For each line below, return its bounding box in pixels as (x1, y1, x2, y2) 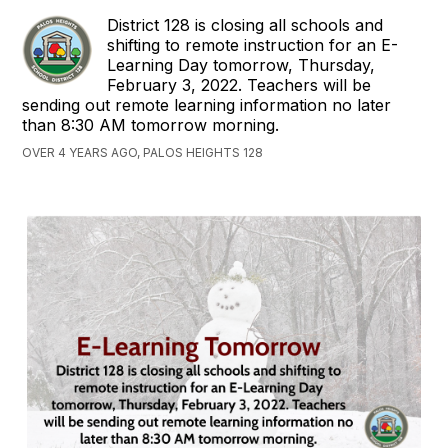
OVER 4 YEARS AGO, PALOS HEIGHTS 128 (22, 145, 264, 160)
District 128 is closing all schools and (107, 15, 384, 35)
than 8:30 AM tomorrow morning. (22, 115, 280, 135)
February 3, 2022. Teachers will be (107, 75, 372, 95)
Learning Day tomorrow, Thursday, (107, 55, 376, 75)
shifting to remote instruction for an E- (107, 35, 399, 55)
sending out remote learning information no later (22, 95, 392, 115)
